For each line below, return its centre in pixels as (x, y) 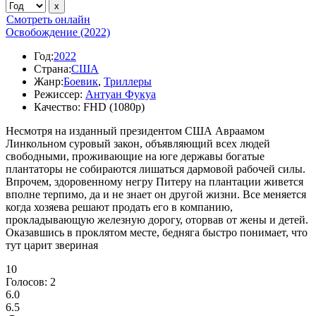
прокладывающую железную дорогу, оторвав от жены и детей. (157, 220)
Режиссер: (58, 94)
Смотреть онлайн (48, 19)
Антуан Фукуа (121, 94)
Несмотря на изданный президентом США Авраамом (135, 131)
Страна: (53, 69)
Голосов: (28, 282)
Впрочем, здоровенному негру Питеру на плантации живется (154, 182)
